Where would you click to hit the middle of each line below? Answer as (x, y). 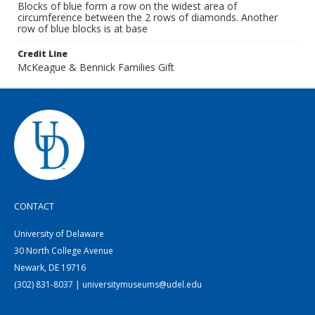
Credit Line (43, 54)
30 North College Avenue (64, 251)
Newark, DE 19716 (50, 268)
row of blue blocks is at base (83, 28)
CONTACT (34, 206)
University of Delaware (59, 234)
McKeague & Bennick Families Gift (96, 67)
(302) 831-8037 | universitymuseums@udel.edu (108, 284)
